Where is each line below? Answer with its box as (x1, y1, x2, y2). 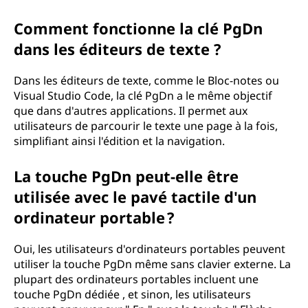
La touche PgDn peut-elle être (14, 166, 239, 186)
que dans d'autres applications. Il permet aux (14, 103, 247, 118)
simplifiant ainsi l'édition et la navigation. (14, 133, 225, 148)
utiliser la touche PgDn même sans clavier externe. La (14, 256, 291, 272)
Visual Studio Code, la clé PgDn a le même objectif (14, 88, 272, 103)
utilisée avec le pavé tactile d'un (14, 186, 256, 207)
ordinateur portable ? (14, 207, 175, 228)
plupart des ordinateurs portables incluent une (14, 272, 258, 287)
